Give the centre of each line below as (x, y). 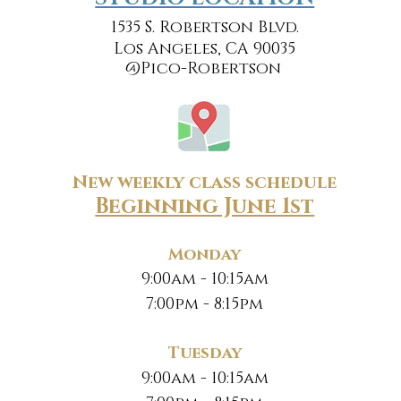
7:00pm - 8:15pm (205, 304)
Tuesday (205, 354)
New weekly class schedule (205, 183)
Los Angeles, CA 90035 (205, 49)
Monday (205, 255)
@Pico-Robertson (203, 69)
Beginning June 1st (205, 207)
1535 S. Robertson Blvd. (205, 28)
